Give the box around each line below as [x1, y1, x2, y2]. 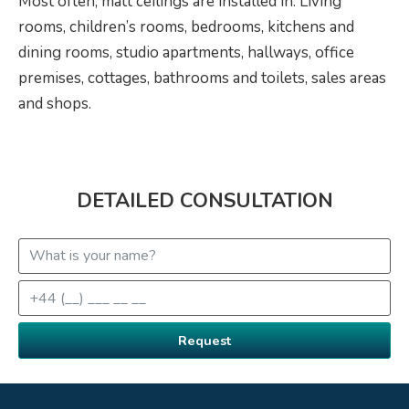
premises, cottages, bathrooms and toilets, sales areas [18, 67, 386, 89]
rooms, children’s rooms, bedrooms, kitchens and [18, 16, 354, 37]
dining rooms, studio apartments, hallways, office [18, 41, 354, 63]
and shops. [18, 92, 91, 114]
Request [178, 330, 231, 350]
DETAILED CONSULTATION [76, 186, 333, 215]
